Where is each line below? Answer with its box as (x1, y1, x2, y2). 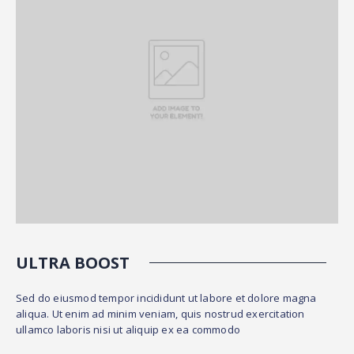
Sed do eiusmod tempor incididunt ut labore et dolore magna (16, 290, 317, 305)
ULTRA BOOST (16, 251, 130, 273)
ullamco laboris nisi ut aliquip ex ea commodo (16, 322, 240, 337)
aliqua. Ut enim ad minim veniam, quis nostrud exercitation (16, 306, 305, 321)
